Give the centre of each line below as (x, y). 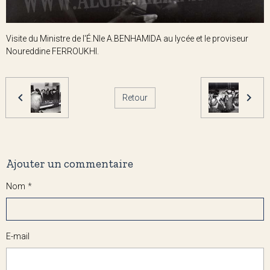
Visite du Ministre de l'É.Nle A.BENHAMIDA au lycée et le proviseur (127, 39)
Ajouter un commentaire (70, 164)
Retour (135, 97)
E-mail (18, 237)
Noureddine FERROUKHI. (52, 52)
